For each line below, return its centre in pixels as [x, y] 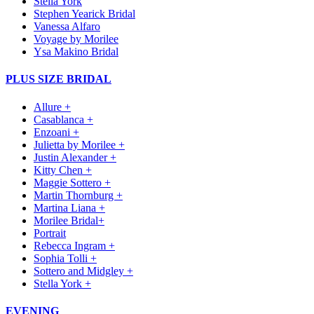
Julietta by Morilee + [79, 144]
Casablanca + [63, 119]
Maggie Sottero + [72, 182]
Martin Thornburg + [78, 195]
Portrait [50, 233]
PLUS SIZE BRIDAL [59, 79]
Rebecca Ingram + [74, 245]
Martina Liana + [69, 207]
